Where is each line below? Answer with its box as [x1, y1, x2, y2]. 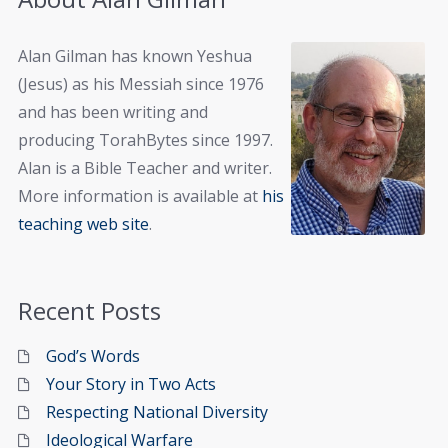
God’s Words [46, 344, 140, 367]
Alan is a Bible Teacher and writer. [18, 157, 272, 180]
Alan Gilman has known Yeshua [18, 45, 252, 68]
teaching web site [18, 213, 149, 236]
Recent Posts [18, 293, 161, 327]
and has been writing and [18, 101, 208, 124]
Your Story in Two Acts [46, 372, 216, 395]
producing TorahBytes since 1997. [18, 129, 273, 152]
